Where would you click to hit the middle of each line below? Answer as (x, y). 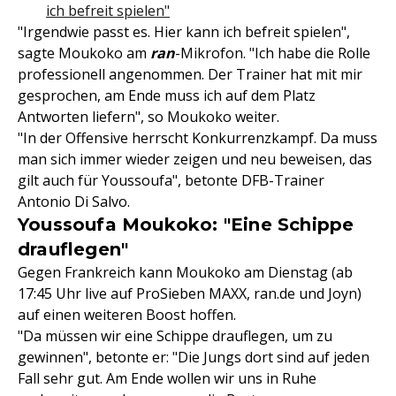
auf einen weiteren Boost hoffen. (127, 315)
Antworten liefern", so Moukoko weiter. (148, 117)
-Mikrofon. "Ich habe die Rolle (273, 53)
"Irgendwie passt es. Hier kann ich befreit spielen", (184, 32)
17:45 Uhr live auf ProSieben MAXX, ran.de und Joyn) (190, 294)
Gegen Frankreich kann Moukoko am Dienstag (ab (185, 273)
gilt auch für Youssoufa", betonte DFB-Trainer (171, 181)
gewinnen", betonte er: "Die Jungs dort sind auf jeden (194, 358)
